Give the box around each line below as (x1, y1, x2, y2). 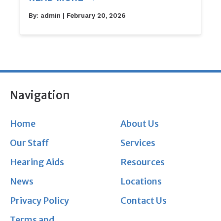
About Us (120, 118, 159, 130)
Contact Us (120, 195, 167, 207)
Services (120, 137, 156, 149)
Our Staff (9, 137, 49, 149)
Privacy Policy (9, 195, 69, 207)
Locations (120, 176, 162, 187)
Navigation (9, 88, 70, 102)
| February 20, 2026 (61, 12, 126, 20)
